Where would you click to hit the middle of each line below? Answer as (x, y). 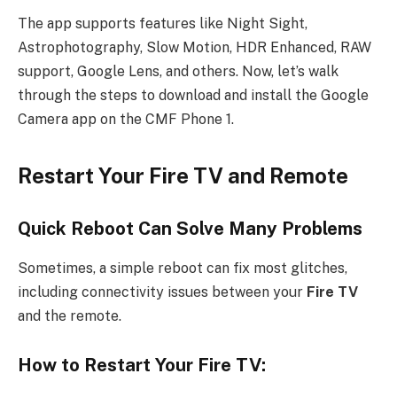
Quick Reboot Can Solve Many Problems (190, 229)
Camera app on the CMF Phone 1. (126, 120)
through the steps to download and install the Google (193, 96)
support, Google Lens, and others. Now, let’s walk (178, 72)
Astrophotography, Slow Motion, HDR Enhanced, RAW (195, 48)
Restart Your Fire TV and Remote (183, 175)
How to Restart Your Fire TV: (142, 366)
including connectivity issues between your (162, 292)
